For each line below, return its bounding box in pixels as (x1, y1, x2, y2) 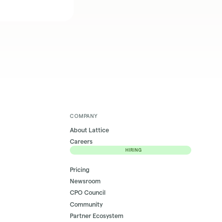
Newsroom (70, 178, 101, 185)
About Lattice (70, 126, 110, 133)
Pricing (70, 166, 90, 173)
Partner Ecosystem (70, 212, 124, 219)
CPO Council (70, 189, 106, 196)
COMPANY (70, 112, 98, 119)
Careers (70, 138, 93, 145)
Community (70, 201, 103, 208)
